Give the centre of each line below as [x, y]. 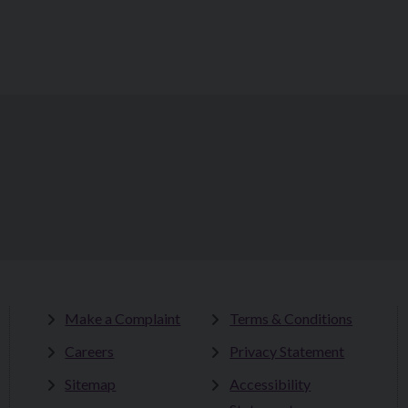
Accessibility [270, 383]
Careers [90, 351]
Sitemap [91, 383]
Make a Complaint [123, 318]
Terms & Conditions [291, 318]
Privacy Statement [287, 351]
